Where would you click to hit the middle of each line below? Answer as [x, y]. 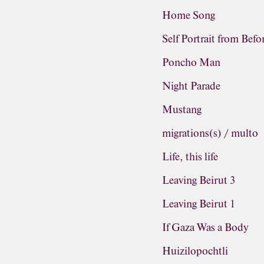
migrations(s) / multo [210, 133]
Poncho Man [192, 62]
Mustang [182, 110]
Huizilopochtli [195, 251]
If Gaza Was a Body [206, 227]
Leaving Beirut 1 [199, 204]
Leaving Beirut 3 [199, 180]
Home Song [189, 15]
